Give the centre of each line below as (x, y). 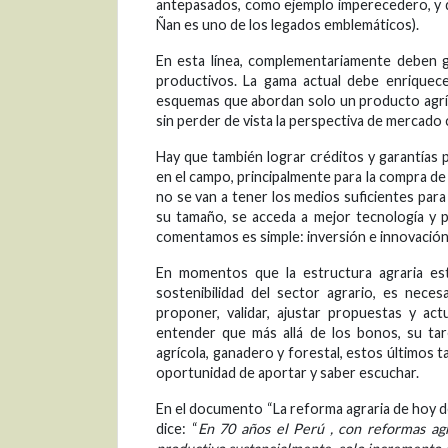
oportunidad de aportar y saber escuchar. (287, 373)
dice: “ (177, 429)
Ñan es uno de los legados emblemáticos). (287, 25)
